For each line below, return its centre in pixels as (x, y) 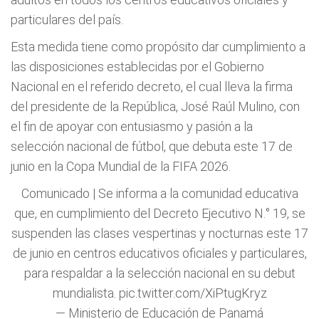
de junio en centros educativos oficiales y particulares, (159, 253)
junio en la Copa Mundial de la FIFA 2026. (121, 166)
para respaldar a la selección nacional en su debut (159, 273)
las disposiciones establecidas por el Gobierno (137, 67)
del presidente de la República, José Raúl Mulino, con (155, 106)
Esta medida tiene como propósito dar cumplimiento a (158, 47)
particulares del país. (67, 20)
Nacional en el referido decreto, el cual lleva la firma (152, 87)
